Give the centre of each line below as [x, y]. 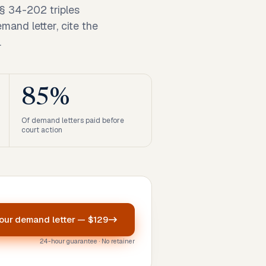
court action [42, 130]
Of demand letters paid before [73, 121]
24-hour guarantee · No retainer [87, 241]
